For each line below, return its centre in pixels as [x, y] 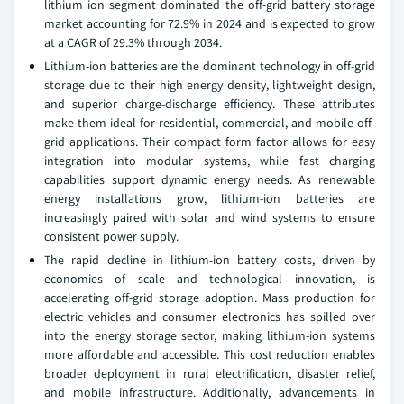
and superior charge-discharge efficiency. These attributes [210, 104]
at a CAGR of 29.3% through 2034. [133, 42]
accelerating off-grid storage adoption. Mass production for [210, 298]
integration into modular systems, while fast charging [210, 161]
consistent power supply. [111, 236]
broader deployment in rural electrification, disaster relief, [210, 373]
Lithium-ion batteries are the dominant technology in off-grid [210, 66]
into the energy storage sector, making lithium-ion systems [210, 335]
